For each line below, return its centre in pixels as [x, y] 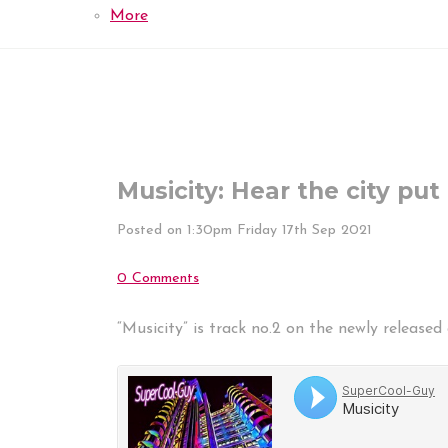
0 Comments [158, 278]
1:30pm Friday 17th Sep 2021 [279, 230]
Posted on [152, 230]
